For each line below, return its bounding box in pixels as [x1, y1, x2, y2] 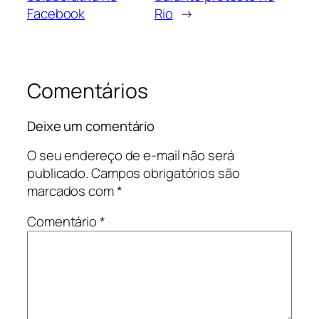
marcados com [27, 181, 117, 200]
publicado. [27, 163, 89, 182]
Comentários [27, 76, 148, 105]
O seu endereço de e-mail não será [27, 145, 234, 164]
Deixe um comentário [27, 117, 155, 136]
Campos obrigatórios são [90, 163, 240, 182]
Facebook [27, 4, 85, 23]
